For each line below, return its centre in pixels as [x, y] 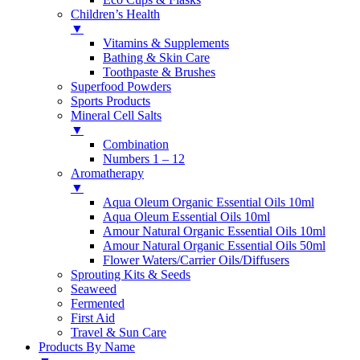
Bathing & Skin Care [156, 57]
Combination [136, 144]
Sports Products [110, 100]
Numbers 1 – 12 [144, 158]
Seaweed [94, 288]
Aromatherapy [107, 173]
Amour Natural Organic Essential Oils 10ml [214, 231]
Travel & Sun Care [119, 332]
